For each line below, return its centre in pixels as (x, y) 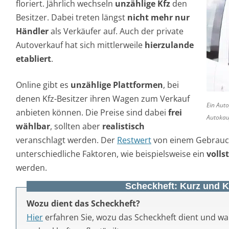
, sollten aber (76, 126)
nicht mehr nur (158, 17)
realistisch (123, 126)
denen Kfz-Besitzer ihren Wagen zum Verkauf (103, 99)
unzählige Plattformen (117, 85)
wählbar (33, 126)
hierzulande (169, 45)
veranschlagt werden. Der (66, 140)
